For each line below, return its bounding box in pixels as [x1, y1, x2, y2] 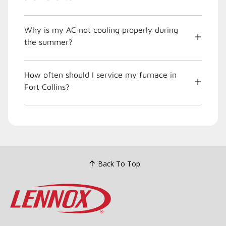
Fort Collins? [24, 82, 70, 92]
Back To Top [97, 158, 140, 168]
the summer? [24, 37, 73, 47]
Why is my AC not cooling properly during [24, 25, 178, 35]
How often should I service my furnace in [24, 70, 177, 80]
